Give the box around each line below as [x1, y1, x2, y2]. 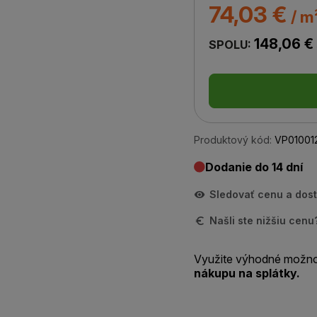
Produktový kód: [194, 134, 272, 146]
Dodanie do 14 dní [205, 160, 303, 174]
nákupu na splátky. [194, 266, 300, 280]
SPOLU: [209, 38, 254, 52]
